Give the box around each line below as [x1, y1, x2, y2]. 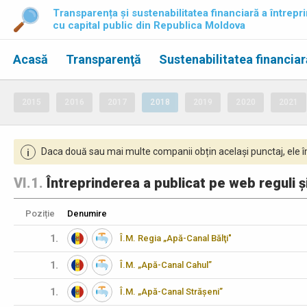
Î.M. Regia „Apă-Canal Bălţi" [120, 233, 232, 243]
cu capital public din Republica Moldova [53, 19, 245, 32]
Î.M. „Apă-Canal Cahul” [120, 260, 212, 270]
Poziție [25, 208, 55, 219]
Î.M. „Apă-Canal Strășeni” [120, 286, 223, 297]
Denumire [67, 208, 107, 219]
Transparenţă [66, 52, 141, 66]
